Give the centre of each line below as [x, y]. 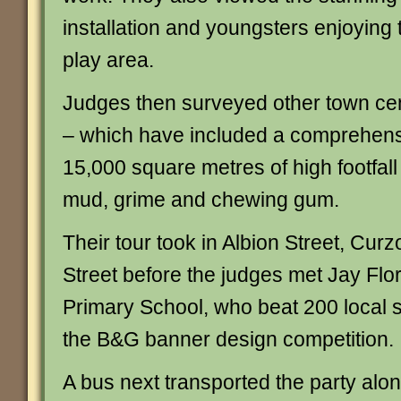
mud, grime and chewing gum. [201, 200]
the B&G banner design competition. [228, 339]
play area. [108, 60]
